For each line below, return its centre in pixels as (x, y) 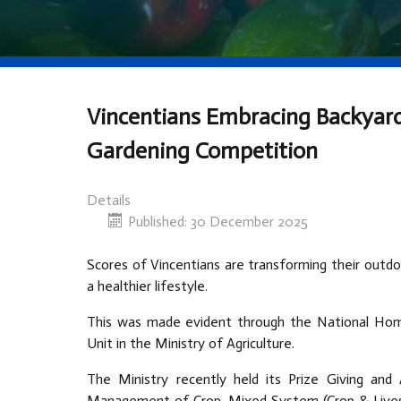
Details (109, 200)
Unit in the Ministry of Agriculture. (191, 344)
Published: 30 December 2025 (218, 222)
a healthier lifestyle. (147, 286)
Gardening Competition (202, 151)
